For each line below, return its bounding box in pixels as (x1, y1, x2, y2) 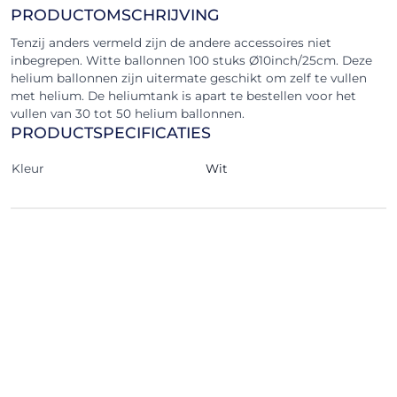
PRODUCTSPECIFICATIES (11, 123, 211, 142)
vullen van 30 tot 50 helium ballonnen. (11, 106, 245, 121)
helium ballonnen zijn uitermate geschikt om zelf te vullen (11, 71, 367, 85)
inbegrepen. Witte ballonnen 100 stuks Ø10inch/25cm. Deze (11, 53, 372, 67)
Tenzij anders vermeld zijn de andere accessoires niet (11, 35, 331, 50)
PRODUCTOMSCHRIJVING (11, 5, 220, 24)
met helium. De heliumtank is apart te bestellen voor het (11, 89, 356, 103)
